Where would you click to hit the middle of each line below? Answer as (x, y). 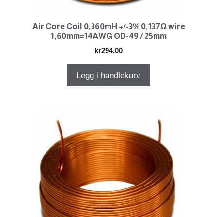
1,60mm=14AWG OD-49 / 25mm (108, 36)
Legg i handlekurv (108, 76)
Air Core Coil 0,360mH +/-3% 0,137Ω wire (108, 27)
